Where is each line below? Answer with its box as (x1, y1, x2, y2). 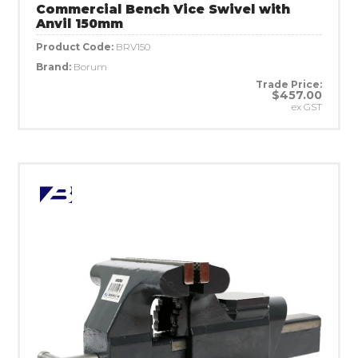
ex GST (292, 100, 322, 113)
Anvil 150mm (36, 15, 123, 31)
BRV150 (116, 40, 150, 53)
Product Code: (36, 40, 116, 53)
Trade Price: (256, 78, 322, 90)
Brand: (36, 60, 74, 73)
